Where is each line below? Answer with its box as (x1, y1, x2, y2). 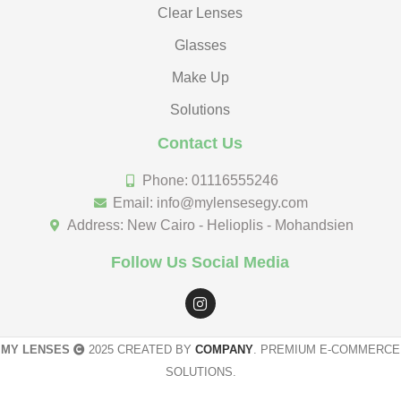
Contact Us (158, 134, 243, 153)
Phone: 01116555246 (142, 173, 279, 189)
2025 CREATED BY (85, 343, 195, 357)
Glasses (174, 38, 226, 54)
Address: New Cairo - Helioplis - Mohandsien (67, 218, 354, 234)
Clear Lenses (158, 5, 243, 21)
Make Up (171, 70, 229, 86)
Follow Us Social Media (111, 253, 290, 272)
